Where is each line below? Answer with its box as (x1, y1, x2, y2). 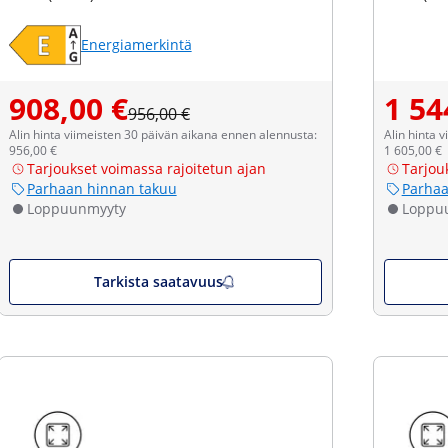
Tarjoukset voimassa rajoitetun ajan (26, 159, 266, 178)
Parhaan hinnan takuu (26, 179, 177, 198)
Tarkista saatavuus (94, 272, 224, 291)
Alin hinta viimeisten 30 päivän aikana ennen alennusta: (8, 126, 317, 143)
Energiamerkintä (80, 35, 192, 54)
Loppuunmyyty (26, 199, 126, 218)
